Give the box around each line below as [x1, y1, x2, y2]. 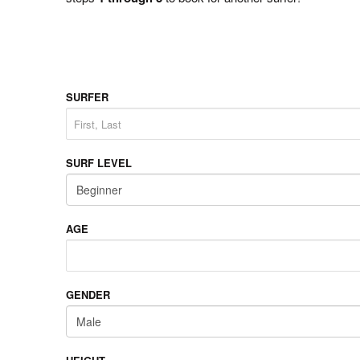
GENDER [66, 287, 110, 302]
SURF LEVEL [66, 155, 132, 170]
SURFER [66, 89, 108, 104]
